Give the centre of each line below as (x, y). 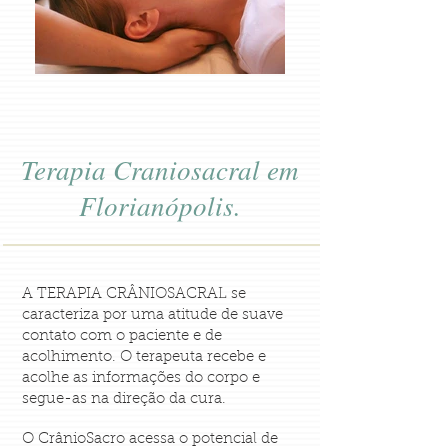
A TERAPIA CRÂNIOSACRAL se (134, 294)
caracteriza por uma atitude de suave (152, 315)
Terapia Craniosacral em (160, 169)
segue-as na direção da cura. (124, 399)
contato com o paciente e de (122, 336)
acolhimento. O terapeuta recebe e (144, 357)
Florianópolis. (160, 205)
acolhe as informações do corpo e (141, 378)
